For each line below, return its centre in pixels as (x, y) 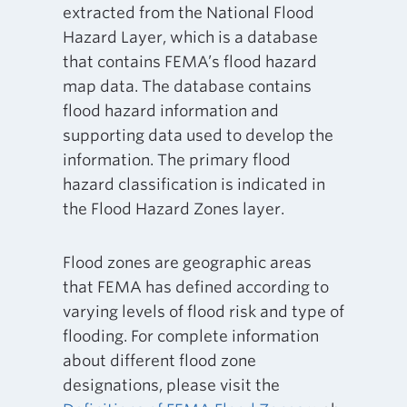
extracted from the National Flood (188, 12)
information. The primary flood (176, 159)
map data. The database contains (187, 86)
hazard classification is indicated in (194, 184)
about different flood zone (159, 360)
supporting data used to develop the (198, 135)
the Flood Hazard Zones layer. (173, 208)
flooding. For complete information (190, 336)
